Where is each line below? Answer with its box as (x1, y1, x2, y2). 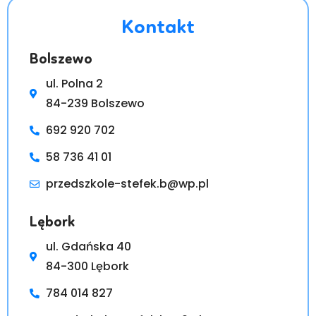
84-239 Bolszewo (45, 95, 145, 111)
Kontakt (121, 18, 195, 38)
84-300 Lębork (45, 257, 129, 274)
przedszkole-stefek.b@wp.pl (45, 175, 209, 192)
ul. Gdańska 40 (45, 238, 131, 255)
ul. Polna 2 (45, 75, 103, 92)
